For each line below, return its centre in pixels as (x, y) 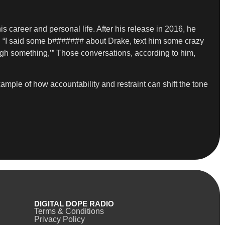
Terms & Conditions (69, 211)
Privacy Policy (59, 219)
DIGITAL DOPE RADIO (74, 204)
